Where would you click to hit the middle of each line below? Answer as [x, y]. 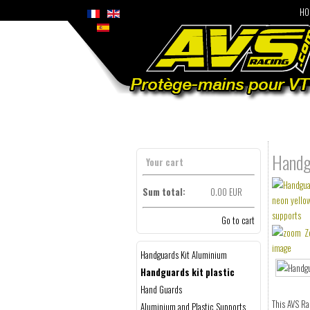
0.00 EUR [226, 192]
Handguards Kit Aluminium [184, 255]
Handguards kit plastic [188, 272]
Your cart [165, 162]
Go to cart [238, 220]
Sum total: [164, 192]
